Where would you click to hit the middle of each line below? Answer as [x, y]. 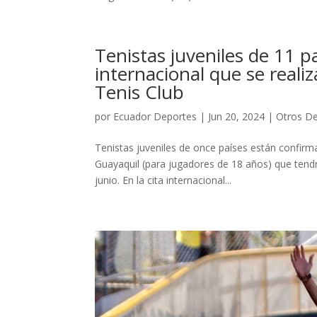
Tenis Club [140, 92]
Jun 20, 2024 [237, 117]
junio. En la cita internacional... [163, 180]
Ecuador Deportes [155, 117]
